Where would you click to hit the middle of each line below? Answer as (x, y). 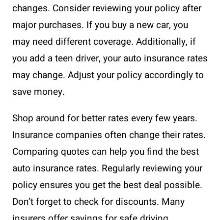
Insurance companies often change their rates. (109, 135)
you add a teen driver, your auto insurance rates (110, 59)
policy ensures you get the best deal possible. (107, 185)
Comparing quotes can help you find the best (106, 152)
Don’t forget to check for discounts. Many (98, 202)
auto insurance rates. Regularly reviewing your (107, 169)
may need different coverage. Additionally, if (104, 42)
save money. (39, 92)
